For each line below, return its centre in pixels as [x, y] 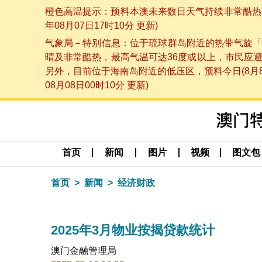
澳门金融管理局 [84, 250]
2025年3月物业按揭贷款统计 [133, 230]
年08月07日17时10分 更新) [101, 25]
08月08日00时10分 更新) [96, 85]
